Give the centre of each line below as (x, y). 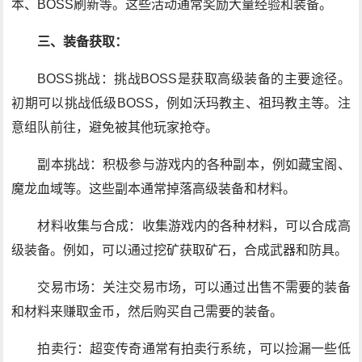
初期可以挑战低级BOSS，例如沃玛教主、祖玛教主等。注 (181, 103)
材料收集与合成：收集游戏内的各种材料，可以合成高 (194, 226)
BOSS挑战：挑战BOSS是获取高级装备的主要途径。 (194, 79)
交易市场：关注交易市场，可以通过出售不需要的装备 (194, 287)
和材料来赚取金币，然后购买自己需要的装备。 (147, 311)
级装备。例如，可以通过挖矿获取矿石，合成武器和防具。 (180, 250)
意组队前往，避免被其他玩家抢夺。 (115, 127)
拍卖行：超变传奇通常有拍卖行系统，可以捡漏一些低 (194, 349)
